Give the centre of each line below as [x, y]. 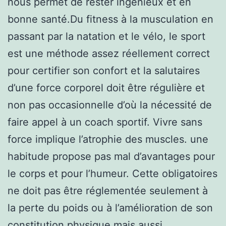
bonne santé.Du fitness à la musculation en [110, 19]
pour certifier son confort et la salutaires [104, 70]
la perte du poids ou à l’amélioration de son [110, 208]
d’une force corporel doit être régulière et [106, 88]
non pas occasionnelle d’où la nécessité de [110, 105]
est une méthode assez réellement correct [109, 53]
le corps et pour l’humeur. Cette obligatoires [112, 173]
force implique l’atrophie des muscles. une [108, 139]
